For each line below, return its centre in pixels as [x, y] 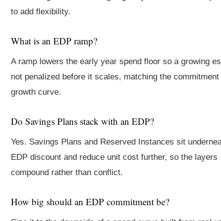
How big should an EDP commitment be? [90, 202]
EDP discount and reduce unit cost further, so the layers [114, 157]
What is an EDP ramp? [54, 41]
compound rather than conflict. [67, 172]
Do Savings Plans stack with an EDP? [82, 121]
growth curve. [36, 92]
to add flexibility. [41, 12]
